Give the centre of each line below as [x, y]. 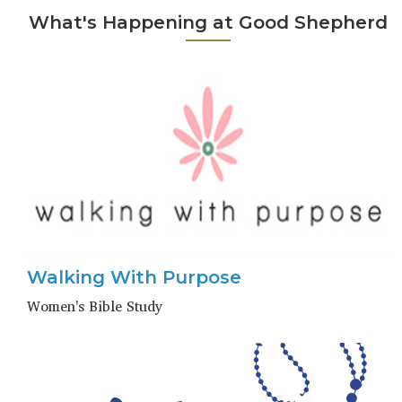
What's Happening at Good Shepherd [208, 23]
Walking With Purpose [134, 278]
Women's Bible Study [95, 306]
